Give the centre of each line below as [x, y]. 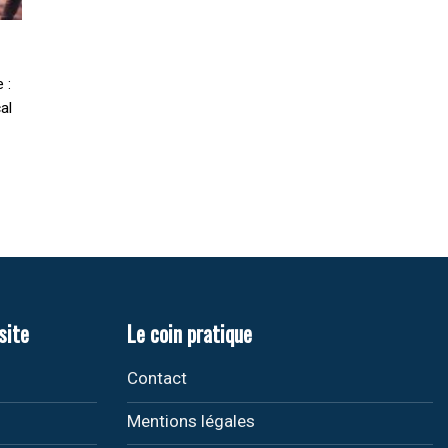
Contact [157, 378]
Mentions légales [191, 420]
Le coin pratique [189, 333]
